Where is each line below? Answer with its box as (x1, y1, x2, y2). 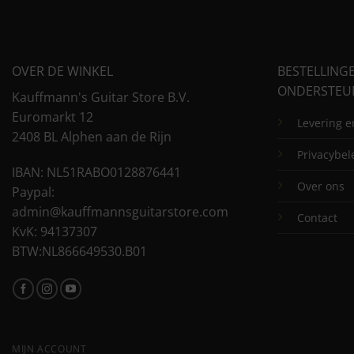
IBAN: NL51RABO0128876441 (12, 164, 181, 182)
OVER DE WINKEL (12, 62, 113, 80)
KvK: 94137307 (12, 223, 97, 241)
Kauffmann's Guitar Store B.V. (12, 88, 190, 106)
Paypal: (12, 183, 55, 201)
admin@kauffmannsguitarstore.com (12, 203, 228, 221)
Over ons (296, 178, 345, 194)
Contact (296, 209, 337, 225)
